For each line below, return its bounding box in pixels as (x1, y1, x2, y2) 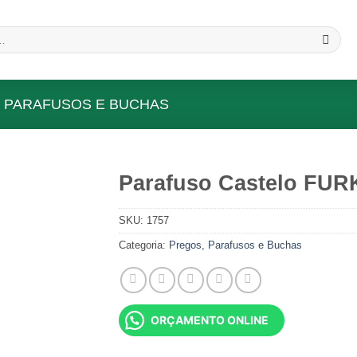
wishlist (47, 223, 83, 237)
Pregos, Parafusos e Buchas (169, 238, 302, 251)
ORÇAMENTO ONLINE (151, 312, 269, 327)
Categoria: (119, 238, 169, 251)
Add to (49, 209, 81, 222)
